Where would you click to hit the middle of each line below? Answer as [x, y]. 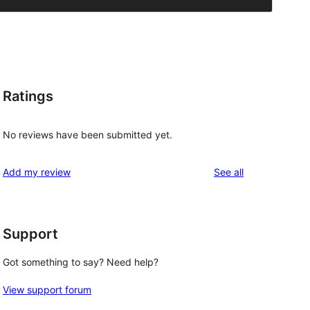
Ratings [28, 97]
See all [229, 172]
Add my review [37, 172]
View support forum [47, 290]
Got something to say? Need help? [81, 262]
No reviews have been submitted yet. [88, 134]
